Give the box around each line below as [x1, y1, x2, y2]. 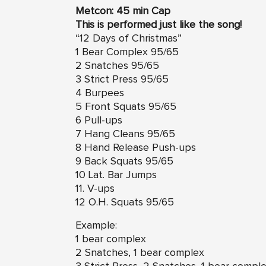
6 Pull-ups [75, 115, 122, 126]
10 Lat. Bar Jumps [75, 169, 157, 180]
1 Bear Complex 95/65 [75, 46, 179, 58]
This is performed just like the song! [75, 19, 242, 30]
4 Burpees [75, 87, 124, 99]
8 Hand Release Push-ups [75, 142, 196, 153]
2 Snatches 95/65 [75, 60, 159, 71]
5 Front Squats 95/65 [75, 101, 176, 112]
